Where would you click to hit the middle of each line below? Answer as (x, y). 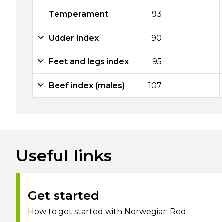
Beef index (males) (87, 85)
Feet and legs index (89, 62)
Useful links (64, 155)
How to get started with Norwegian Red (107, 211)
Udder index (74, 38)
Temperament (78, 14)
